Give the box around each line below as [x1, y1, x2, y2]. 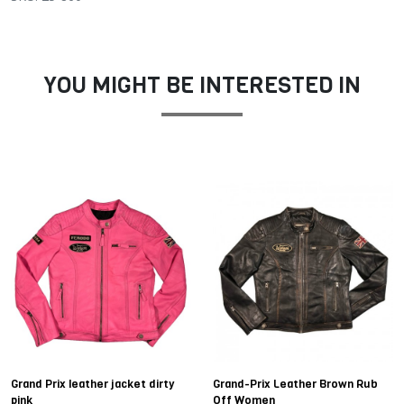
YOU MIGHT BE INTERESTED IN [43, 69, 361, 100]
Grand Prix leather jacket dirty [11, 376, 174, 391]
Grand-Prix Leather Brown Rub [213, 376, 378, 391]
